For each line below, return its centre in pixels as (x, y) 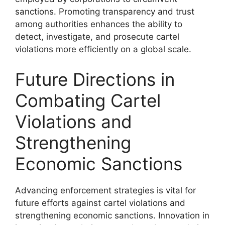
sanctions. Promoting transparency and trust (105, 12)
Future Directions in (95, 79)
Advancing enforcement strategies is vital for (105, 190)
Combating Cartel (88, 100)
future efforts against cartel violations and (100, 203)
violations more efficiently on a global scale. (103, 49)
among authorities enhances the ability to (99, 24)
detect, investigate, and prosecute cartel (97, 37)
